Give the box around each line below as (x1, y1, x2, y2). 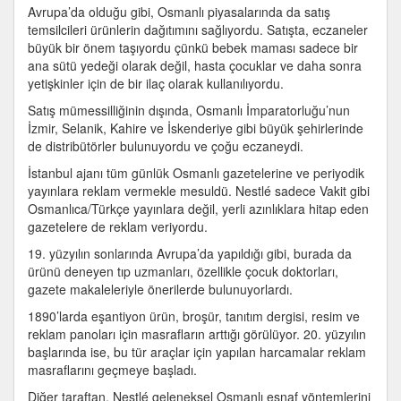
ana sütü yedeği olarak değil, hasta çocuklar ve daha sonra (28, 56, 362, 74)
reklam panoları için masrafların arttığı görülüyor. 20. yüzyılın (28, 325, 366, 343)
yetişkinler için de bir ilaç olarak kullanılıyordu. (28, 74, 284, 92)
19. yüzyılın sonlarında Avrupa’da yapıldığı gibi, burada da (28, 244, 352, 262)
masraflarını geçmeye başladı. (28, 361, 197, 379)
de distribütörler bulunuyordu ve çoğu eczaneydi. (28, 137, 303, 155)
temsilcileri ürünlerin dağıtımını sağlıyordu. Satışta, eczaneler (28, 21, 368, 38)
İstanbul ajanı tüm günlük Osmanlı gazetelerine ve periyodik (28, 164, 364, 182)
